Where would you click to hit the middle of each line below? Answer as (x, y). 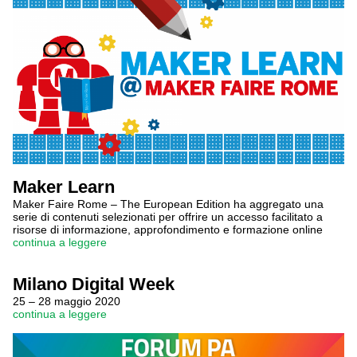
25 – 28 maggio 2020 (67, 301)
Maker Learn (64, 187)
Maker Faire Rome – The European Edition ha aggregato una (168, 204)
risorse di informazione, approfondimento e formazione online (168, 229)
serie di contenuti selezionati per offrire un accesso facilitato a (168, 217)
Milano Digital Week (94, 284)
